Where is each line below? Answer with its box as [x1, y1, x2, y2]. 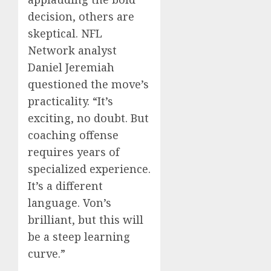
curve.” [28, 246, 65, 261]
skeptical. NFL [28, 26, 102, 41]
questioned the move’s [28, 77, 149, 92]
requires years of [28, 145, 119, 160]
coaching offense [28, 128, 119, 143]
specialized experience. [28, 162, 151, 177]
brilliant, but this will [28, 212, 143, 227]
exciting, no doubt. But [28, 111, 149, 126]
